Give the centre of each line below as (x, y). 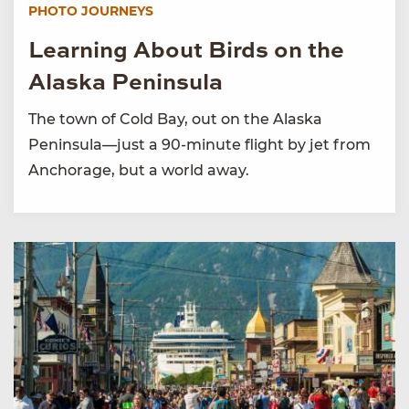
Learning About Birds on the (186, 52)
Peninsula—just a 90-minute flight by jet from (199, 145)
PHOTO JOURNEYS (91, 11)
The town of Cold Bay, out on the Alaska (175, 120)
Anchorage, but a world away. (139, 171)
